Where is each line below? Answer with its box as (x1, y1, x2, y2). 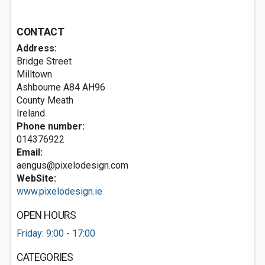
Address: (17, 43, 57, 54)
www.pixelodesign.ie (17, 186, 102, 197)
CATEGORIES (17, 251, 73, 263)
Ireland (17, 108, 45, 119)
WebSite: (17, 173, 56, 184)
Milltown (17, 69, 52, 80)
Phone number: (17, 121, 85, 132)
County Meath (17, 95, 73, 106)
